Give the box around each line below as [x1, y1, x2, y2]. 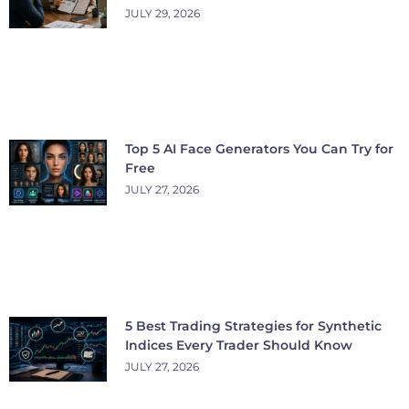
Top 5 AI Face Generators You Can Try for [125, 141, 393, 158]
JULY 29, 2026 [125, 5, 200, 20]
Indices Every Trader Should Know [125, 336, 352, 353]
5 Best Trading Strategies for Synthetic [125, 317, 382, 334]
